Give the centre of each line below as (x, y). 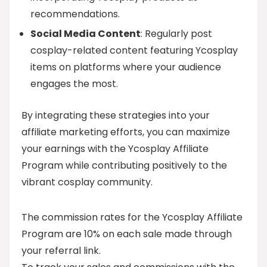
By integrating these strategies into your (116, 115)
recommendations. (75, 14)
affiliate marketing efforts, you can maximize (126, 132)
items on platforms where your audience (126, 67)
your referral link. (61, 251)
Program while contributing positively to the (124, 165)
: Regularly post (176, 34)
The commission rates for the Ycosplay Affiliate (132, 217)
